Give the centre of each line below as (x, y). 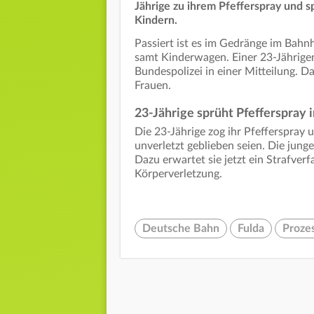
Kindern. (157, 21)
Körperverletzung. (180, 174)
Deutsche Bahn (181, 229)
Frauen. (153, 86)
